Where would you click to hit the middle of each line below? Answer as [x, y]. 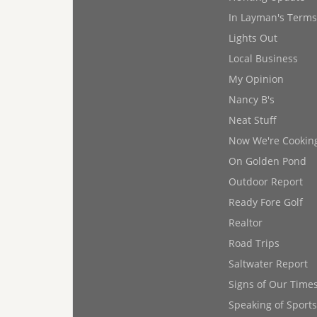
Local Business [263, 58]
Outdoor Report [266, 181]
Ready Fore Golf [266, 202]
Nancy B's [252, 99]
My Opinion [256, 79]
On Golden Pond [267, 161]
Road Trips [254, 243]
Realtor [246, 223]
